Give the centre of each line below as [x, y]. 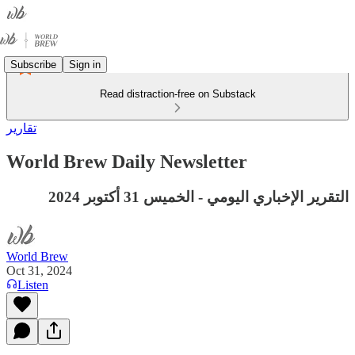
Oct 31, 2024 [39, 270]
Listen [33, 284]
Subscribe [33, 64]
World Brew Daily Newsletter [127, 161]
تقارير [21, 128]
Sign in [85, 64]
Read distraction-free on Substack [177, 94]
